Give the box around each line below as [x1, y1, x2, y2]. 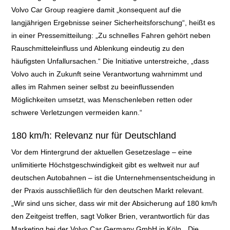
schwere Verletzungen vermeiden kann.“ [11, 108, 143, 117]
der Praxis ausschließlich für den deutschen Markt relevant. [11, 186, 204, 195]
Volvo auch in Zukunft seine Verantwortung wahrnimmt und [11, 70, 203, 79]
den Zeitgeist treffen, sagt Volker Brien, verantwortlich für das [11, 212, 210, 221]
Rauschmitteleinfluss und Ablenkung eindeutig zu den [11, 44, 185, 53]
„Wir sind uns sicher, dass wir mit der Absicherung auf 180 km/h [11, 199, 218, 208]
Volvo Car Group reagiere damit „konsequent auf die [11, 6, 182, 14]
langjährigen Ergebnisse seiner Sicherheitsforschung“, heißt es [11, 18, 216, 27]
